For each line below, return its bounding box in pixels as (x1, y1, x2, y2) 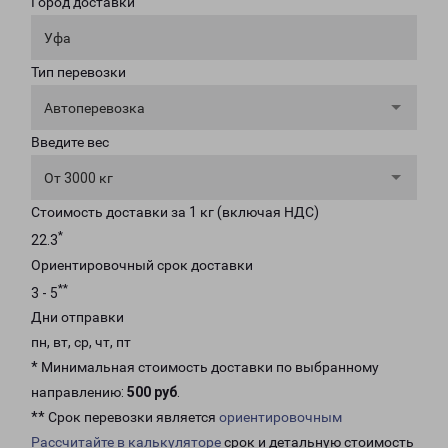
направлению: (31, 384, 127, 401)
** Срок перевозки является (31, 409, 219, 426)
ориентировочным (219, 409, 342, 426)
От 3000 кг (44, 170, 113, 186)
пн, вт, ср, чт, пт (31, 334, 131, 351)
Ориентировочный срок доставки (31, 256, 253, 273)
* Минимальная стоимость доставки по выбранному (31, 359, 379, 376)
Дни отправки (31, 309, 124, 326)
